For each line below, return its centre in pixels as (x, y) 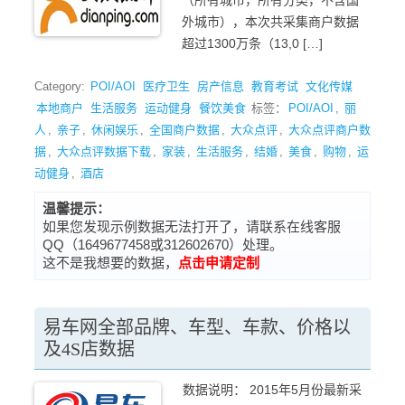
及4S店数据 (89, 349)
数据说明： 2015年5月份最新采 (272, 390)
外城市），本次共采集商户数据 (270, 22)
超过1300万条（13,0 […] (252, 43)
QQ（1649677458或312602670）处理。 (163, 245)
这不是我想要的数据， (110, 263)
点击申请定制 (219, 263)
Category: (61, 86)
